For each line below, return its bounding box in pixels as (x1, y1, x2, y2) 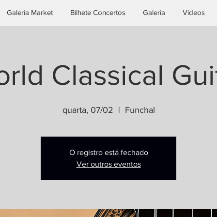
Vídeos (183, 8, 205, 16)
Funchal (124, 105, 155, 115)
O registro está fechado (69, 148, 148, 156)
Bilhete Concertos (70, 8, 125, 16)
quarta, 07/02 (62, 105, 113, 115)
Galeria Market (7, 8, 53, 16)
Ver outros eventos (76, 160, 141, 168)
